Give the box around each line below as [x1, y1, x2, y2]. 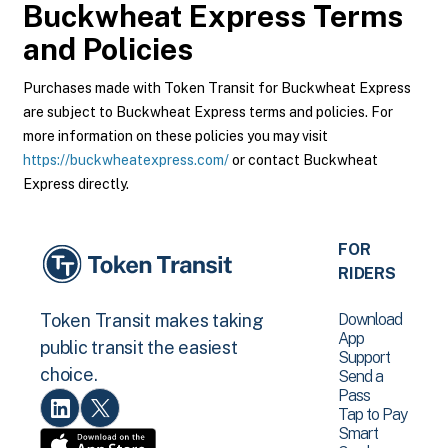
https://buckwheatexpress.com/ [23, 152, 229, 168]
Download [338, 310, 403, 329]
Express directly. [23, 176, 129, 192]
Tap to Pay [338, 405, 408, 424]
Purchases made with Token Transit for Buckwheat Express [23, 80, 411, 96]
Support [338, 348, 391, 367]
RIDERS [338, 264, 396, 283]
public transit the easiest [40, 337, 238, 359]
